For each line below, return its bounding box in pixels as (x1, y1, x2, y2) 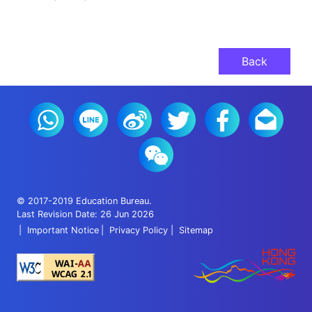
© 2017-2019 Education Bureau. (17, 196, 152, 207)
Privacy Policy (109, 225, 169, 236)
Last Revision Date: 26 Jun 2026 (17, 209, 154, 220)
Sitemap (178, 225, 213, 236)
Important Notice (27, 225, 100, 236)
